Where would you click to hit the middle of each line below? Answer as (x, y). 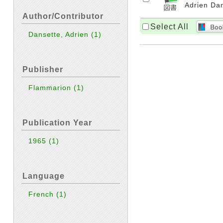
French (43, 194)
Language (44, 176)
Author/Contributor (63, 16)
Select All (169, 26)
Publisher (43, 69)
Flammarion (51, 88)
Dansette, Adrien (60, 34)
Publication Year (57, 123)
